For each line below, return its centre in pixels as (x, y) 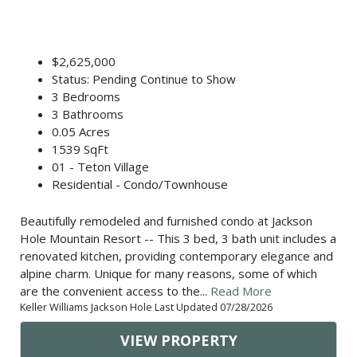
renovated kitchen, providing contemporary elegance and (177, 256)
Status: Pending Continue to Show (144, 79)
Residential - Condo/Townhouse (140, 184)
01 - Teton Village (100, 167)
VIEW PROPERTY (178, 341)
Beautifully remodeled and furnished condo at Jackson (166, 221)
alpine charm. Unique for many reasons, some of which (169, 274)
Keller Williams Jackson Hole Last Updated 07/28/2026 (146, 307)
